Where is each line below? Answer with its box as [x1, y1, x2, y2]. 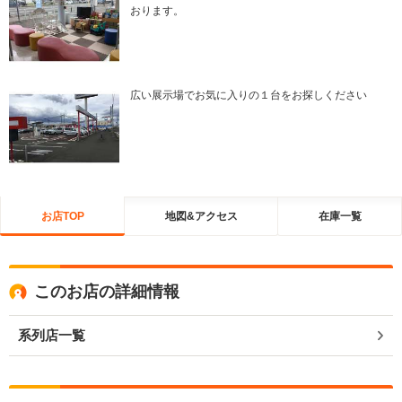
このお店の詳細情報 [34, 283, 179, 301]
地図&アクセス [164, 209, 238, 223]
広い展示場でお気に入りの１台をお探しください [130, 89, 367, 102]
